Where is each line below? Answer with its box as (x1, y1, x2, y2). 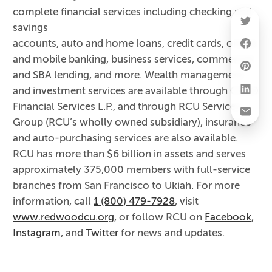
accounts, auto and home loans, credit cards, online (13, 38, 257, 49)
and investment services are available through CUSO (13, 85, 259, 97)
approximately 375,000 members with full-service (13, 164, 251, 175)
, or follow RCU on (114, 211, 205, 223)
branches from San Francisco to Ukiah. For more (13, 180, 240, 191)
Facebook (205, 211, 252, 223)
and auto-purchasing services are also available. (13, 132, 239, 144)
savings (13, 22, 49, 33)
